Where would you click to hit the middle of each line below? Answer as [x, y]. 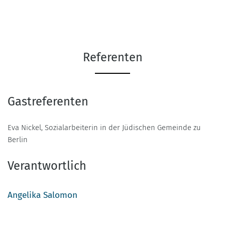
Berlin [18, 139]
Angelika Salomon [42, 195]
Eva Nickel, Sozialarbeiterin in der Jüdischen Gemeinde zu [104, 127]
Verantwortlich [47, 165]
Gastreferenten [48, 101]
